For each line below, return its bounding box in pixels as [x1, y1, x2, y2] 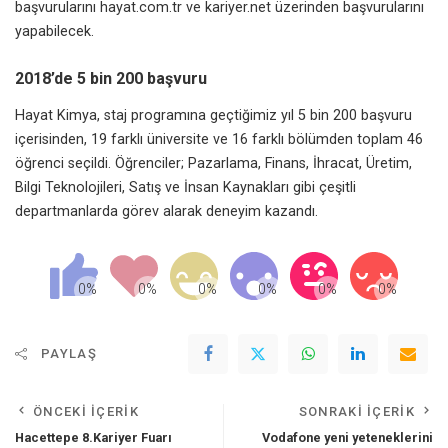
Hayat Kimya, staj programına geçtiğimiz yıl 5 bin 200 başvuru [15, 107, 412, 125]
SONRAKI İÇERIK [298, 404, 415, 420]
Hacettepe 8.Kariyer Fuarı [15, 430, 172, 446]
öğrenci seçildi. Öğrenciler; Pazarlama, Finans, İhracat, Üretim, [15, 155, 412, 173]
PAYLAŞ [41, 346, 97, 362]
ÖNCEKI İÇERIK [33, 404, 139, 420]
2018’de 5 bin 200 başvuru [15, 68, 207, 88]
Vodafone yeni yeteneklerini [262, 430, 433, 446]
